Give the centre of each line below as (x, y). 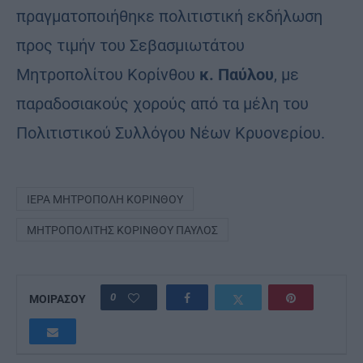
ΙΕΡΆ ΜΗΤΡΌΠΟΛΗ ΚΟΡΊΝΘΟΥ (105, 199)
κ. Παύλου (237, 74)
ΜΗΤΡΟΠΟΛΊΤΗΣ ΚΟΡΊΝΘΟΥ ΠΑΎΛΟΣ (122, 230)
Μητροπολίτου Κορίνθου (108, 74)
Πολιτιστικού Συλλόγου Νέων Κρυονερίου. (171, 132)
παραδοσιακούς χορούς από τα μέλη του (162, 103)
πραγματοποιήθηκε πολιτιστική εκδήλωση (169, 16)
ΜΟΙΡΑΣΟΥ (58, 299)
